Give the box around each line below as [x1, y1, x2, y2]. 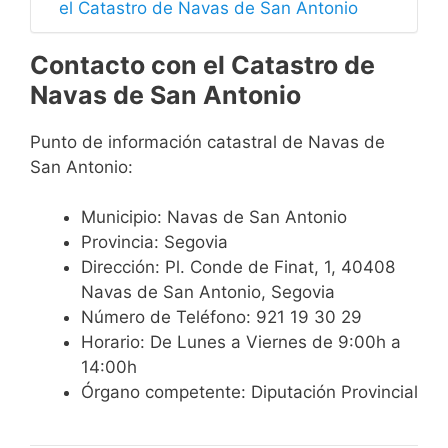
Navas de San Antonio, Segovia [81, 282, 335, 303]
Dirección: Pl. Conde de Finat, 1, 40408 [81, 257, 395, 278]
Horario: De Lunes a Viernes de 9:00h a [81, 332, 401, 353]
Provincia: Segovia [81, 232, 228, 253]
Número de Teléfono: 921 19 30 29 [81, 307, 362, 328]
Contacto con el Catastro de [30, 49, 375, 80]
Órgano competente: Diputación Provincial [81, 382, 418, 403]
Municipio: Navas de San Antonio [81, 207, 347, 228]
